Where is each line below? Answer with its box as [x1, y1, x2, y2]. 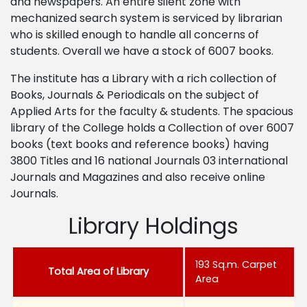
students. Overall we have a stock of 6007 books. [10, 43, 273, 59]
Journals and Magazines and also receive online [10, 169, 265, 185]
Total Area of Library [47, 265, 149, 278]
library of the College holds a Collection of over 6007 [10, 120, 294, 136]
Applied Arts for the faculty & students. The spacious [10, 103, 293, 119]
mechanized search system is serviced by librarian [10, 10, 282, 26]
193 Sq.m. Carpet [195, 258, 277, 271]
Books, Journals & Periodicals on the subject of [10, 87, 259, 103]
